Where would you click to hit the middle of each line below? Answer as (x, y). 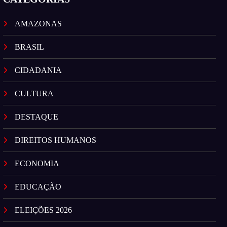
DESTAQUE (37, 117)
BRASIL (30, 47)
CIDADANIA (39, 70)
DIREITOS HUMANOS (56, 140)
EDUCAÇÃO (38, 187)
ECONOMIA (37, 164)
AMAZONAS (39, 24)
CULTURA (34, 94)
